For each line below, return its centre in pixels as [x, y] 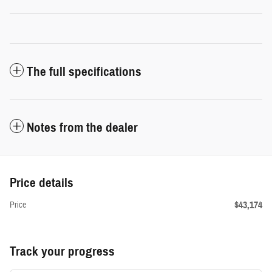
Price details [42, 183]
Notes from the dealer [82, 128]
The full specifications [84, 72]
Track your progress [62, 252]
